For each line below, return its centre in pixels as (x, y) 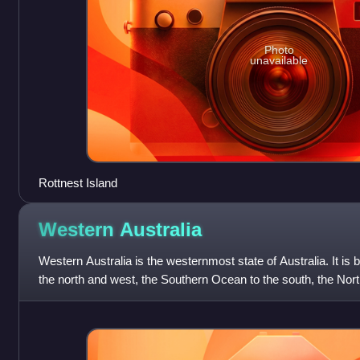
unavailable (279, 61)
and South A (70, 297)
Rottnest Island (78, 182)
